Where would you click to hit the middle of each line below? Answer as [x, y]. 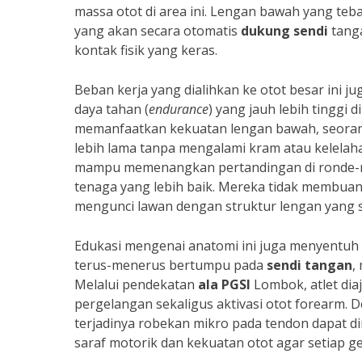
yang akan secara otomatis [158, 31]
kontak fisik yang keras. [146, 50]
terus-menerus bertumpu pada [170, 265]
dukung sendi [284, 31]
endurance [179, 109]
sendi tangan [309, 265]
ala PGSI [224, 284]
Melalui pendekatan [136, 284]
